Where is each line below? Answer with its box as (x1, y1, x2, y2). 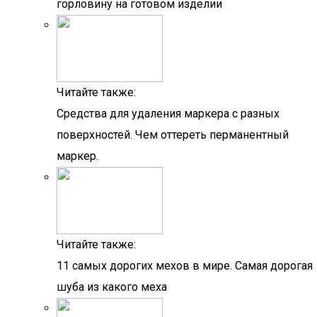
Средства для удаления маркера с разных (57, 107, 279, 120)
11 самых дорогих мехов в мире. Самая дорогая (57, 259, 313, 272)
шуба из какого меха (57, 280, 167, 294)
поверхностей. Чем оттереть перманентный (57, 128, 289, 142)
